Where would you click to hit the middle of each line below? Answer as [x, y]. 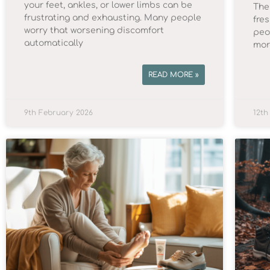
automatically [54, 43]
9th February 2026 [58, 112]
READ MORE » [174, 74]
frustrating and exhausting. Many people [113, 17]
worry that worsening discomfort [94, 30]
